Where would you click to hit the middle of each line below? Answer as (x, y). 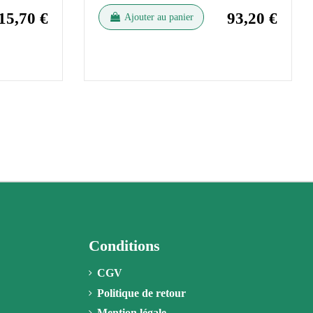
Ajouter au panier (159, 17)
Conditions (124, 245)
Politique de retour (141, 293)
